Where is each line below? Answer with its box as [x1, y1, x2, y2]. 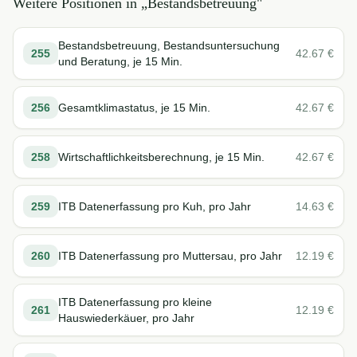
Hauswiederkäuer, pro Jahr [58, 312, 194, 324]
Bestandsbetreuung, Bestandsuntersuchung [58, 39, 280, 52]
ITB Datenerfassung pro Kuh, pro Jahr [58, 200, 251, 213]
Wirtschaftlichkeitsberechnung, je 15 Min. [58, 151, 265, 163]
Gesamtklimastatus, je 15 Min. [58, 101, 210, 114]
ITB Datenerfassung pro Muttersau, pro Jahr [58, 249, 282, 262]
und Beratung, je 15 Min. [58, 55, 182, 68]
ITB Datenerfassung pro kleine [58, 296, 212, 308]
